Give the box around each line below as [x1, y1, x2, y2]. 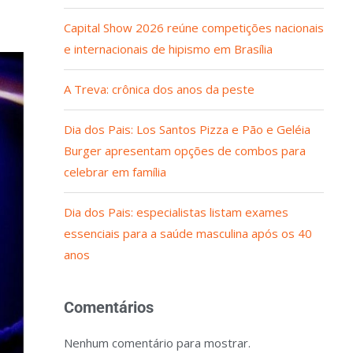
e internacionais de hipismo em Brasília [63, 41, 273, 57]
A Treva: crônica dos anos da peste [63, 81, 255, 97]
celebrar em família [63, 164, 166, 180]
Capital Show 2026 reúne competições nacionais [63, 20, 324, 35]
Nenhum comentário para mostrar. [63, 335, 251, 351]
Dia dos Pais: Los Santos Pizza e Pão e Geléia [63, 121, 310, 137]
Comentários [63, 298, 154, 317]
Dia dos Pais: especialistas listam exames [63, 204, 288, 220]
